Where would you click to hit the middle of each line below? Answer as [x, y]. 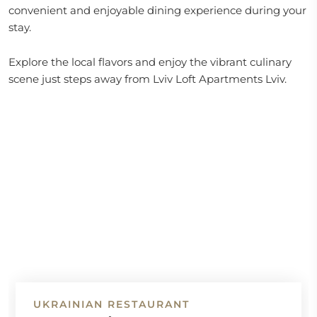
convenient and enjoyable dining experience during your [157, 10]
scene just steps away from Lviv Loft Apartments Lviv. [148, 79]
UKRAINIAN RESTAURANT [111, 304]
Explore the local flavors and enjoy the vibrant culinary [150, 62]
